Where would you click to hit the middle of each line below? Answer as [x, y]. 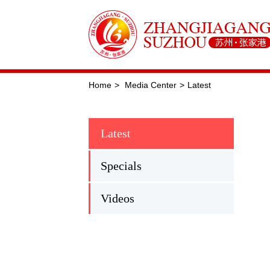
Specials [121, 166]
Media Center [150, 85]
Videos [117, 198]
